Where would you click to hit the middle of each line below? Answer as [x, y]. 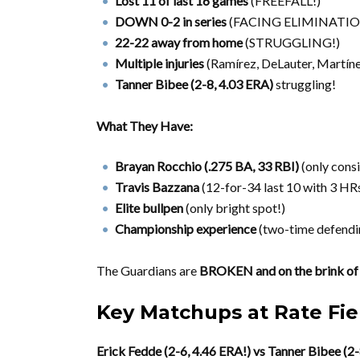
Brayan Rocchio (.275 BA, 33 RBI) [207, 166]
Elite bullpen [149, 208]
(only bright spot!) [234, 208]
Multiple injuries [160, 63]
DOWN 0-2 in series [171, 21]
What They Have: [145, 126]
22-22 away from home [179, 42]
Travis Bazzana [157, 187]
